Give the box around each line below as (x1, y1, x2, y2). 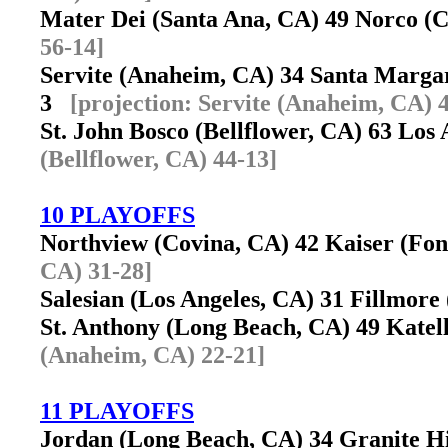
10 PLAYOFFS (40, 201, 195, 228)
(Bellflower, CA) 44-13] (40, 145, 277, 172)
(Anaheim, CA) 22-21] (40, 341, 265, 368)
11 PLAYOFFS (40, 397, 194, 424)
